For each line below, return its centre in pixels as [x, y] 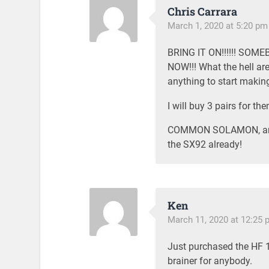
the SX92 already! [204, 144]
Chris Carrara [202, 12]
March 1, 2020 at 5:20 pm [217, 26]
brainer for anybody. [210, 261]
